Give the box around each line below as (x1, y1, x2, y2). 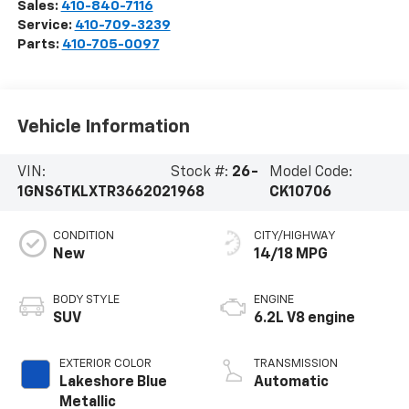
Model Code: (269, 164, 353, 180)
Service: (16, 17, 75, 32)
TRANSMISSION (254, 357, 338, 370)
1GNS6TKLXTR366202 (16, 184, 171, 200)
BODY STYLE (52, 293, 120, 306)
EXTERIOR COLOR (58, 357, 152, 370)
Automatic (254, 374, 329, 390)
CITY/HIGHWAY (254, 229, 336, 242)
